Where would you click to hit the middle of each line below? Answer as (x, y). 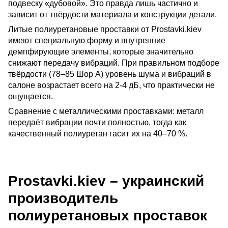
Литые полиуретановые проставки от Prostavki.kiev (105, 30)
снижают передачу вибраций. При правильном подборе (114, 63)
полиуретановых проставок (108, 216)
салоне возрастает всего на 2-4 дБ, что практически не (111, 85)
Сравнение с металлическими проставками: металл (106, 111)
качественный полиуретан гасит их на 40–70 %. (98, 134)
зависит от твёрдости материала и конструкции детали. (112, 15)
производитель (63, 198)
